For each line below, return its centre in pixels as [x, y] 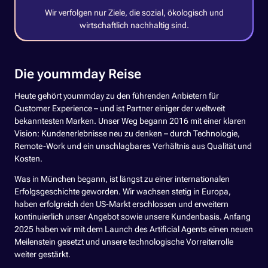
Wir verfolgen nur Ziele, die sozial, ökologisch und [134, 13]
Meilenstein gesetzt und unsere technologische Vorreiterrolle [124, 242]
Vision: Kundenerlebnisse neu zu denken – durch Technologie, [127, 133]
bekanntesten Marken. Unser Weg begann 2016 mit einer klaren [130, 121]
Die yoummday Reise [78, 74]
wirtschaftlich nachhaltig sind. [134, 26]
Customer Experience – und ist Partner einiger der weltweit [120, 108]
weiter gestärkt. [42, 254]
